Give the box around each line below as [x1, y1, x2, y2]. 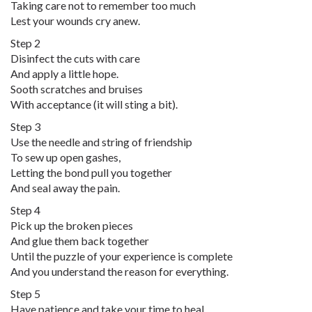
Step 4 [10, 203, 40, 217]
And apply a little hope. [10, 67, 118, 80]
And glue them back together [10, 234, 149, 247]
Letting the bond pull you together [10, 166, 172, 179]
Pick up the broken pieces [10, 219, 133, 232]
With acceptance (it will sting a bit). [10, 97, 178, 111]
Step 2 [10, 36, 40, 49]
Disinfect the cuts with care [10, 52, 140, 65]
